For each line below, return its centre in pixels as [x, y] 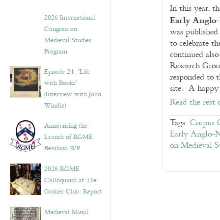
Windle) [55, 106]
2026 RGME [62, 169]
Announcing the [66, 126]
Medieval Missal [66, 212]
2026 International [70, 18]
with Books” [61, 83]
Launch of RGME [69, 137]
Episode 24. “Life [67, 72]
